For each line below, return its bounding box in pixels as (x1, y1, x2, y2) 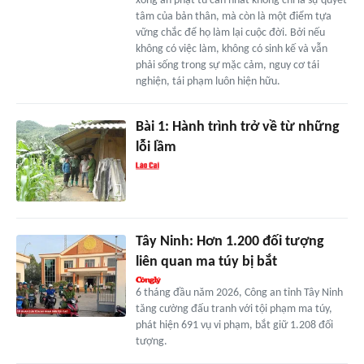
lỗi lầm (135, 139, 176, 155)
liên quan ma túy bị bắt (135, 254, 277, 271)
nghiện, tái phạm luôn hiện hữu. (135, 75, 280, 88)
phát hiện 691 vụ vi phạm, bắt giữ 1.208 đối (135, 319, 333, 332)
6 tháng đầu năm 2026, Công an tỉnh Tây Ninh (135, 287, 343, 300)
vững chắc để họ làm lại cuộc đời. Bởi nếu (135, 26, 325, 39)
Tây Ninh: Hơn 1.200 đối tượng (135, 234, 324, 250)
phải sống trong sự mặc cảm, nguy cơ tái (135, 58, 319, 71)
